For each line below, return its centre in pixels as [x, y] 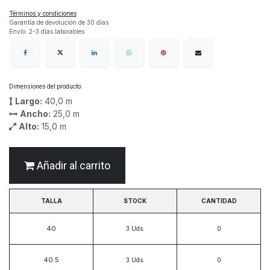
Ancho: [35, 114]
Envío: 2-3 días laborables [47, 31]
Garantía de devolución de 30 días [59, 22]
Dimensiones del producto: [46, 87]
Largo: [29, 101]
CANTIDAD [219, 201]
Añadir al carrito [72, 166]
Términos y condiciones [43, 13]
